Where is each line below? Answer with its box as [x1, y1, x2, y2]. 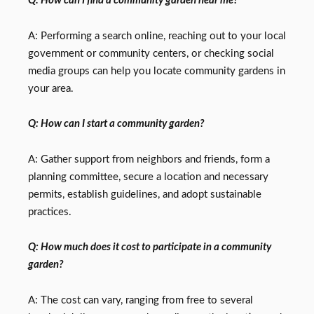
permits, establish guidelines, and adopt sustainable [28, 189, 261, 200]
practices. [28, 206, 71, 217]
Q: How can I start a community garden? [28, 118, 204, 130]
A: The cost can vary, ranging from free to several [28, 294, 253, 306]
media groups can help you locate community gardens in [28, 65, 285, 76]
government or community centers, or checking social [28, 48, 274, 59]
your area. [28, 83, 74, 94]
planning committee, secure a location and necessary [28, 171, 268, 182]
